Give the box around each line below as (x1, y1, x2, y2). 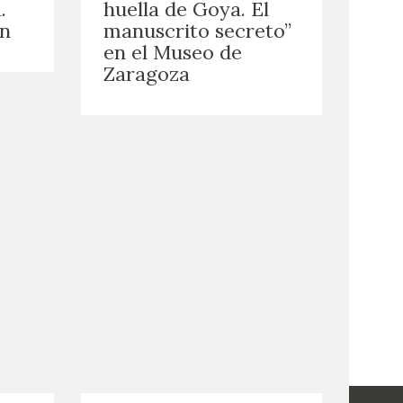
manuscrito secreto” (103, 17, 291, 43)
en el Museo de (103, 39, 242, 65)
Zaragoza (103, 60, 190, 86)
